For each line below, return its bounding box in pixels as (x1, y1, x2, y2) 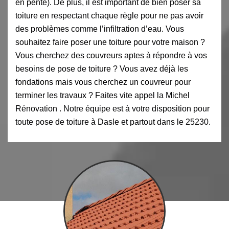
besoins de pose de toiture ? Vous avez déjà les (15, 64, 188, 73)
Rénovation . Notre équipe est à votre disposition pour (15, 104, 210, 113)
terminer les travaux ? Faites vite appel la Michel (15, 90, 190, 100)
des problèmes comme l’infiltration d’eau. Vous (15, 24, 184, 33)
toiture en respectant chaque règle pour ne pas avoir (15, 11, 203, 20)
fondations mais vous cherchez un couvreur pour (15, 77, 191, 86)
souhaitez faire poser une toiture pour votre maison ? (15, 37, 205, 47)
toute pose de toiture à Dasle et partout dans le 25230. (15, 117, 211, 126)
